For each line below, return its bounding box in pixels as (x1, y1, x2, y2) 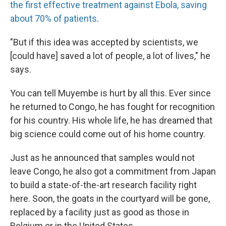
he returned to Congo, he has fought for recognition (10, 101, 215, 112)
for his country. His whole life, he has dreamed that (10, 115, 212, 126)
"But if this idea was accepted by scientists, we (10, 37, 198, 47)
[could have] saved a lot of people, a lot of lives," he (10, 50, 210, 61)
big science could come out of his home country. (10, 129, 205, 139)
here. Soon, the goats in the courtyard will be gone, (10, 193, 210, 204)
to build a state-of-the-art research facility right (10, 180, 197, 190)
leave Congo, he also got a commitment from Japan (10, 166, 216, 177)
